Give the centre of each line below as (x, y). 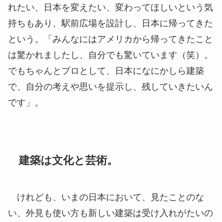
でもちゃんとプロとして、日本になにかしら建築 (106, 71)
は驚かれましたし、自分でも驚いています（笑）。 (111, 55)
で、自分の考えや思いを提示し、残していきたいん (111, 87)
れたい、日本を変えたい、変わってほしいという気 (111, 8)
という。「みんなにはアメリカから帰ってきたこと (111, 39)
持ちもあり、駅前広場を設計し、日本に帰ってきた (111, 24)
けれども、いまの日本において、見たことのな (106, 197)
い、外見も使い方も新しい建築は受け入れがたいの (111, 213)
